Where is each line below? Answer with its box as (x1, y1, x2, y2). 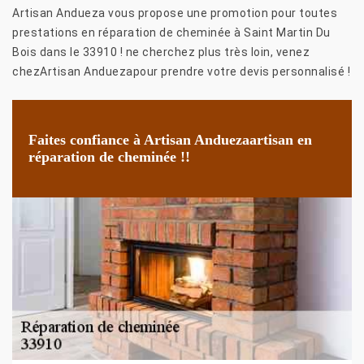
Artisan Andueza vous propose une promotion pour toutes (12, 6, 337, 19)
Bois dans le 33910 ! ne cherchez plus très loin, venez (12, 45, 310, 58)
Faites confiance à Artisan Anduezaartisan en (28, 131, 312, 148)
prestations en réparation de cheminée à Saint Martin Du (12, 25, 331, 39)
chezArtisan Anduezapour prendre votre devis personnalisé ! (12, 64, 350, 78)
